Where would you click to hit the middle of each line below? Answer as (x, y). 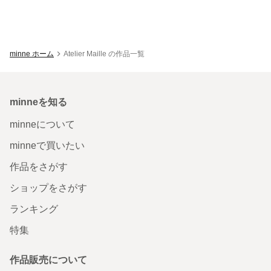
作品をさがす (39, 166)
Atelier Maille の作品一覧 (104, 54)
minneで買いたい (47, 145)
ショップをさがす (48, 188)
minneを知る (38, 102)
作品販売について (48, 260)
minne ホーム (32, 54)
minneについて (42, 124)
